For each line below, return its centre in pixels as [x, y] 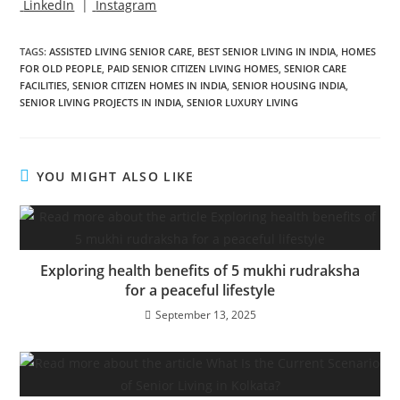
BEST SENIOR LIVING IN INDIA [267, 51]
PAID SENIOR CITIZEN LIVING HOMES [193, 68]
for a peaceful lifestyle [200, 290]
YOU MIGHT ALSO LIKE [115, 176]
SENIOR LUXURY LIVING [243, 102]
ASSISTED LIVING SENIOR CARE [121, 51]
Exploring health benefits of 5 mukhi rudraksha [200, 270]
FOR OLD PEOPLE [61, 68]
